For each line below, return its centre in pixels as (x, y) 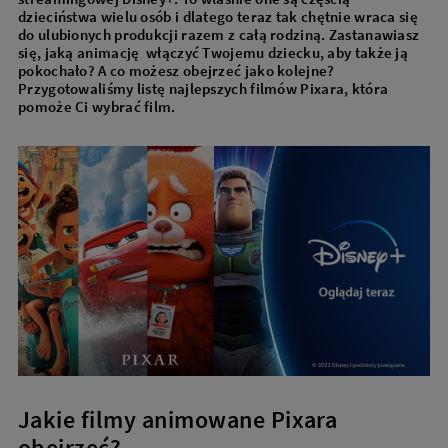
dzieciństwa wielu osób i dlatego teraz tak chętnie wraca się (218, 16)
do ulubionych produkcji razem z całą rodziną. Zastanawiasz (219, 34)
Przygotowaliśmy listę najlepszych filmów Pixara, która (203, 88)
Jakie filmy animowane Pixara (178, 420)
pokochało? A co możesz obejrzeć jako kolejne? (176, 70)
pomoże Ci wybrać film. (97, 106)
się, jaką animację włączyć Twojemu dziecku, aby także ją (213, 52)
